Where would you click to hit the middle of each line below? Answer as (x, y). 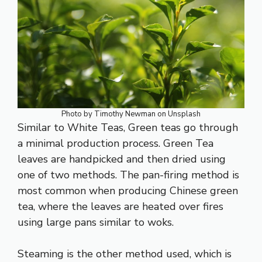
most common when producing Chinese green (128, 190)
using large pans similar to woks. (97, 222)
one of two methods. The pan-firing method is (128, 175)
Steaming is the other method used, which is (125, 254)
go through (209, 127)
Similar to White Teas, (73, 127)
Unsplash (184, 114)
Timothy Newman (125, 114)
